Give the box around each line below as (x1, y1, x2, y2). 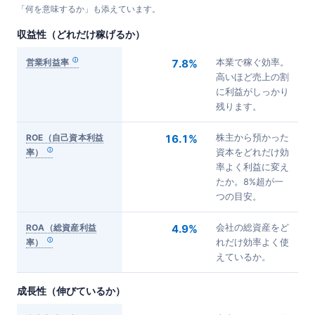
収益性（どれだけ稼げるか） (17, 27, 145, 40)
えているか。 (216, 251, 271, 262)
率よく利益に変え (216, 161, 289, 172)
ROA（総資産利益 (26, 221, 97, 233)
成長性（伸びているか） (17, 284, 125, 297)
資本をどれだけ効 (216, 146, 289, 157)
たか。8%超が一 (216, 176, 283, 187)
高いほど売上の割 (216, 71, 289, 82)
